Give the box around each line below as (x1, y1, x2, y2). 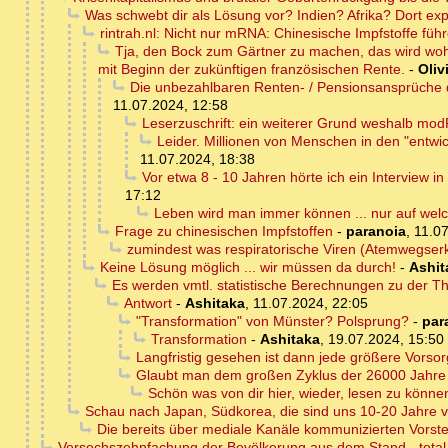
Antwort (123, 295, 172, 312)
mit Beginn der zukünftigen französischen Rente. (98, 61, 405, 78)
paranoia (345, 223, 406, 240)
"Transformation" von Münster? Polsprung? (135, 313, 409, 330)
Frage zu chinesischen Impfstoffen (114, 223, 333, 240)
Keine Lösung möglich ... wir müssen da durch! (99, 259, 396, 276)
